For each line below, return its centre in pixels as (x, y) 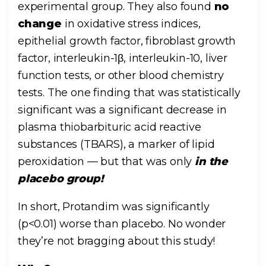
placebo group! (61, 179)
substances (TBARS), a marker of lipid (116, 145)
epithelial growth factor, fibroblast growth (127, 41)
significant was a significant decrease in (122, 110)
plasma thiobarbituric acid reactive (110, 127)
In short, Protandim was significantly (114, 207)
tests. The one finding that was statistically (129, 93)
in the (211, 162)
